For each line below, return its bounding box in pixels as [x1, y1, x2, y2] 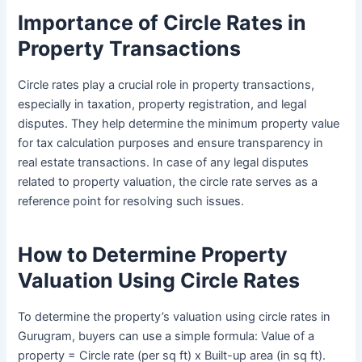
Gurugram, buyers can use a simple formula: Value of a [18, 329, 315, 344]
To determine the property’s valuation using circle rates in [18, 309, 331, 325]
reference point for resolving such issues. [18, 194, 245, 209]
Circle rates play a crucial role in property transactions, [18, 78, 315, 93]
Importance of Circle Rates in [18, 10, 307, 35]
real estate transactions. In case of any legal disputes [18, 155, 309, 170]
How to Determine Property [18, 242, 288, 267]
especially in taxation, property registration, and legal [18, 97, 307, 112]
